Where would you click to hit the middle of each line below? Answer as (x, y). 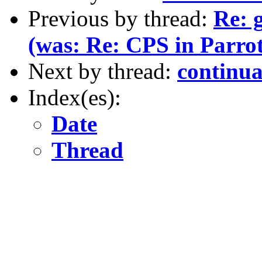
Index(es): (75, 97)
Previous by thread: (121, 18)
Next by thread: (103, 71)
